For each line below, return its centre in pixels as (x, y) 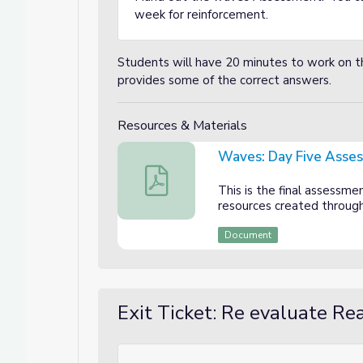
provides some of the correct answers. (226, 80)
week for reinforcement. (203, 15)
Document (248, 235)
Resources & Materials (182, 126)
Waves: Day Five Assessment (227, 174)
